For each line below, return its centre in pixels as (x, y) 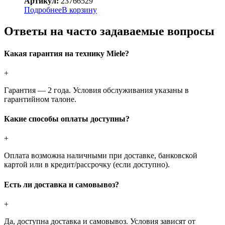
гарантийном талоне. (40, 99)
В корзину (79, 10)
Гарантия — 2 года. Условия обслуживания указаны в (96, 90)
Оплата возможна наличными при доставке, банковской (101, 156)
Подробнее (43, 10)
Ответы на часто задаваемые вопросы (109, 31)
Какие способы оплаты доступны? (67, 119)
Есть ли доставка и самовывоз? (62, 184)
